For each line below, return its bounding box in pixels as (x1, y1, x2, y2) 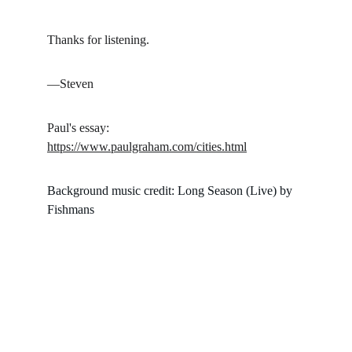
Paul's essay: (47, 121, 112, 134)
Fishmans (47, 203, 94, 216)
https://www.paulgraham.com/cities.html (47, 140, 247, 153)
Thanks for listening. (47, 33, 149, 46)
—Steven (47, 77, 93, 90)
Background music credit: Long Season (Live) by (47, 184, 295, 197)
